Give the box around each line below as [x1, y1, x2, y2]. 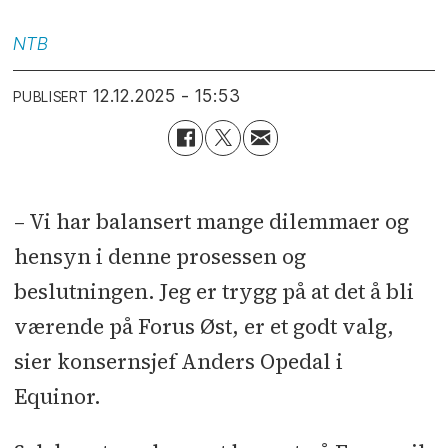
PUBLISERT [13, 88, 89, 105]
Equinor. [13, 381, 101, 411]
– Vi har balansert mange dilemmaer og [13, 206, 409, 236]
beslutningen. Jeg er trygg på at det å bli [13, 276, 414, 306]
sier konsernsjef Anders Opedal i [13, 346, 343, 376]
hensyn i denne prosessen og [13, 241, 306, 271]
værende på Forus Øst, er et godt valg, [13, 311, 394, 341]
